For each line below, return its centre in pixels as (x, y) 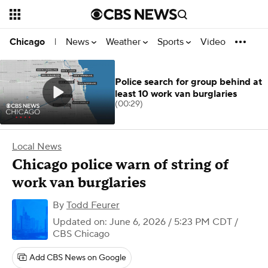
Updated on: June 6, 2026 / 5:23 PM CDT (142, 222)
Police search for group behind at (188, 82)
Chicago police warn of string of (120, 165)
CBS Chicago (81, 234)
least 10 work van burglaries (176, 94)
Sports (172, 42)
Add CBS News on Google (78, 258)
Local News (37, 147)
